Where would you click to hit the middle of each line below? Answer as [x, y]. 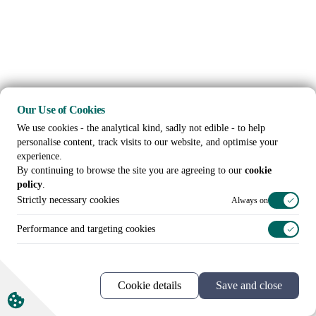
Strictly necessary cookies [68, 200]
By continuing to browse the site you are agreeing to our [131, 170]
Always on [250, 200]
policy [30, 184]
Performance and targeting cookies [86, 229]
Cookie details [150, 285]
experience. [39, 156]
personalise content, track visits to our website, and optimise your [147, 142]
